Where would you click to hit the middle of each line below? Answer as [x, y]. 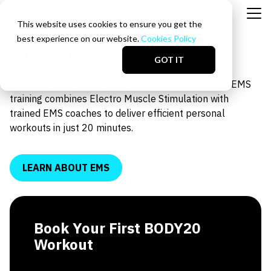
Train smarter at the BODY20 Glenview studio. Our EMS [130, 84]
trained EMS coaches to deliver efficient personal [117, 113]
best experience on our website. [79, 38]
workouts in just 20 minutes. [71, 128]
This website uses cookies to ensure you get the [109, 24]
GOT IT [169, 60]
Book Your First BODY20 [117, 228]
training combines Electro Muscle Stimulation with [119, 99]
